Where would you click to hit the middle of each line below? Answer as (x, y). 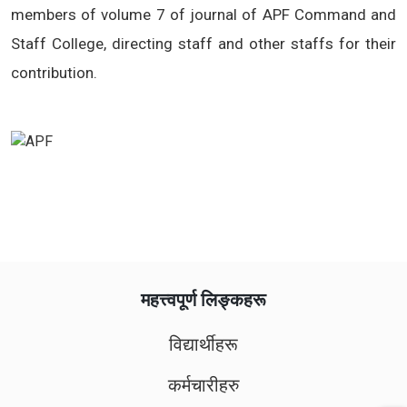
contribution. (56, 73)
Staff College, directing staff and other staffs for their (203, 44)
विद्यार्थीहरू (203, 344)
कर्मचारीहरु (203, 385)
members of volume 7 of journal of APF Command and (203, 15)
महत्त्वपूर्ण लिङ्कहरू (203, 300)
